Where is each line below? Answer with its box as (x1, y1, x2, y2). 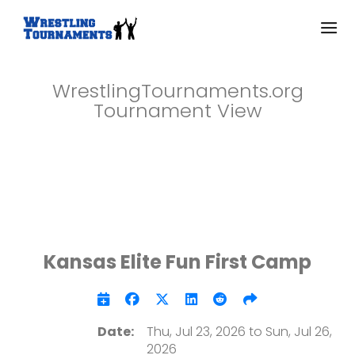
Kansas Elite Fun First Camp (44, 249, 311, 275)
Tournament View (93, 97, 262, 124)
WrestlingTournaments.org (52, 78, 303, 104)
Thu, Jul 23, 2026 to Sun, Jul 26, (146, 323, 332, 341)
